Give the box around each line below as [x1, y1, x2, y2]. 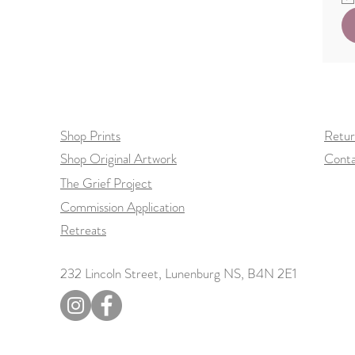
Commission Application [60, 197, 185, 216]
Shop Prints [60, 125, 120, 145]
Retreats [60, 219, 106, 239]
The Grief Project [60, 173, 152, 193]
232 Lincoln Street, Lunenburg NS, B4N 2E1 [60, 263, 296, 283]
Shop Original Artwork [60, 148, 177, 168]
